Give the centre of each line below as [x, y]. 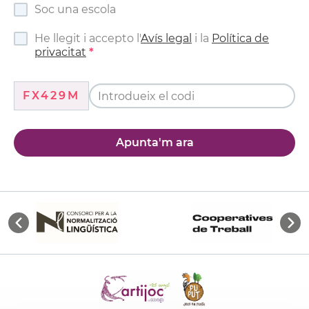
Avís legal [166, 39]
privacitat [60, 52]
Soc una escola [75, 10]
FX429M [51, 96]
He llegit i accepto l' [88, 39]
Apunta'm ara [154, 143]
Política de [240, 39]
